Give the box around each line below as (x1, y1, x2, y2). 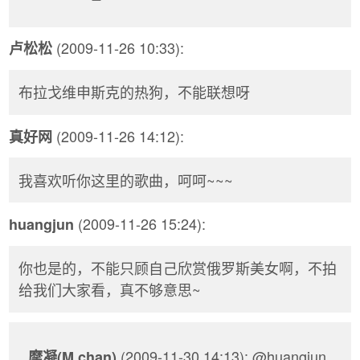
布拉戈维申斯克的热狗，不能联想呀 (18, 81, 250, 103)
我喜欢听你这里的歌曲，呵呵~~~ (18, 169, 233, 190)
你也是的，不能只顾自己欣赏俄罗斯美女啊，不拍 (18, 257, 337, 279)
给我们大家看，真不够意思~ (18, 279, 201, 301)
